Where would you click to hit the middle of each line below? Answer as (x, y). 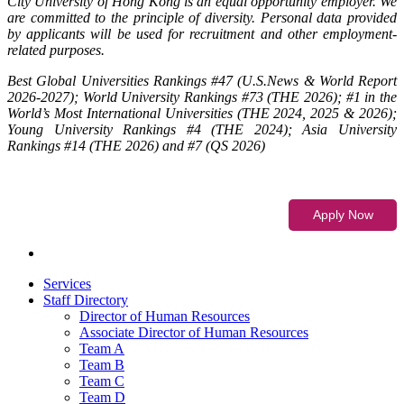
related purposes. (56, 50)
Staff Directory (86, 299)
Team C (102, 381)
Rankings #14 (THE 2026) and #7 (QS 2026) (136, 145)
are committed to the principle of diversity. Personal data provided (202, 17)
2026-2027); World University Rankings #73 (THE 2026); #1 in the (202, 96)
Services (67, 283)
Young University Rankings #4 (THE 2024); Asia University (202, 129)
